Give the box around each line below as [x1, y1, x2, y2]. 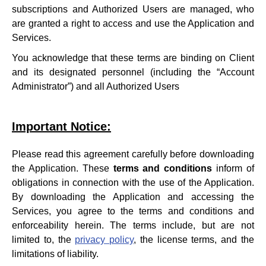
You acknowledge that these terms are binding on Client [12, 53, 254, 63]
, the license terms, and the [134, 235, 255, 245]
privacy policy [75, 235, 134, 245]
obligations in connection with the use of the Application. [12, 178, 254, 188]
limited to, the [12, 235, 75, 245]
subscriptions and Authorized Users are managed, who [12, 4, 254, 14]
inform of [212, 163, 255, 173]
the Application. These [12, 163, 113, 173]
